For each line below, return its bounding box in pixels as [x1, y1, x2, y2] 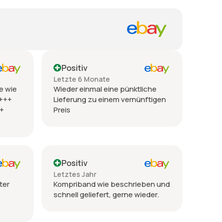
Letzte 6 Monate [54, 74, 110, 84]
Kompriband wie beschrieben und [54, 178, 170, 189]
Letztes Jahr [54, 169, 97, 179]
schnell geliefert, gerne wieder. [54, 189, 159, 200]
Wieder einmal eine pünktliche [54, 83, 157, 94]
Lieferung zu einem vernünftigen [54, 94, 166, 105]
